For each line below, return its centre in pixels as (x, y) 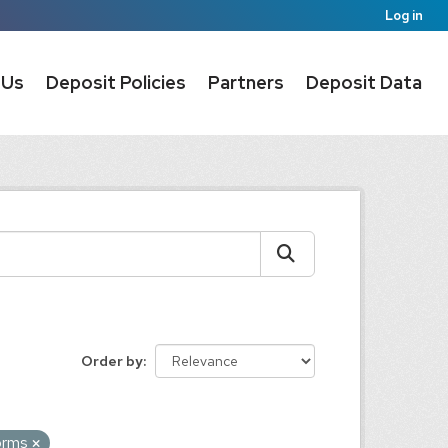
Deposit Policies (116, 82)
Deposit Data (364, 82)
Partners (246, 82)
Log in (404, 15)
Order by (112, 361)
